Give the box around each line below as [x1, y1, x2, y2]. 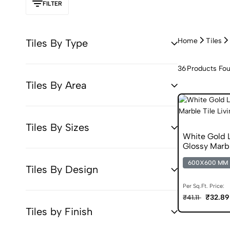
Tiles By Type [26, 36, 88, 49]
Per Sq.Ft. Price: [183, 182, 224, 189]
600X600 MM [188, 159, 228, 166]
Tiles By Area [26, 79, 87, 91]
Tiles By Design [26, 163, 98, 176]
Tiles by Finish [26, 205, 92, 218]
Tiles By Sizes [26, 121, 89, 133]
